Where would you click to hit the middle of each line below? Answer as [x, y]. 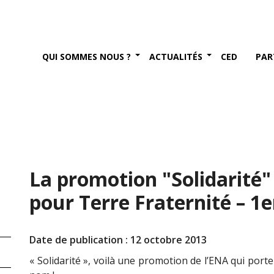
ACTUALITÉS [176, 57]
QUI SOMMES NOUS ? [87, 57]
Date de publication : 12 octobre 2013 [118, 240]
